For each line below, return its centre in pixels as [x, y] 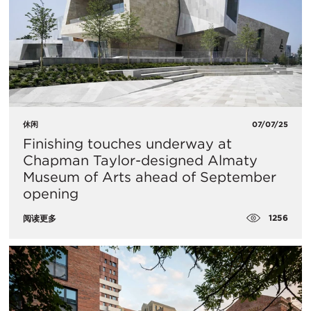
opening [51, 193]
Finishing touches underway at [127, 143]
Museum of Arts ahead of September [150, 177]
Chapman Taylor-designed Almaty [140, 160]
